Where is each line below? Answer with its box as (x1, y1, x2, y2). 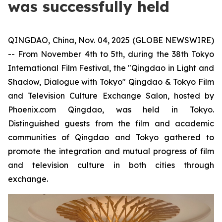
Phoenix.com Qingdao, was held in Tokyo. (8, 105, 214, 114)
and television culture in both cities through (8, 160, 214, 170)
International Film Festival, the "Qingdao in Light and (8, 63, 214, 73)
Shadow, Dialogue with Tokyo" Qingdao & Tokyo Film (8, 77, 214, 87)
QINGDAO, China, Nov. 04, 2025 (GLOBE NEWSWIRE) (8, 35, 214, 45)
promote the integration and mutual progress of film (8, 146, 214, 156)
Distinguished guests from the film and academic (8, 118, 214, 128)
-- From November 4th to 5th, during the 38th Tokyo (8, 49, 214, 59)
